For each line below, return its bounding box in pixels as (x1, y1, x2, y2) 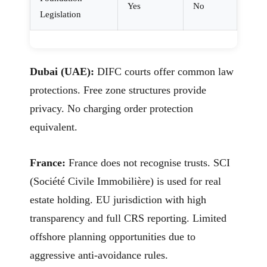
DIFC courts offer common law (94, 66, 234, 78)
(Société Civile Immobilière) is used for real (30, 175, 221, 188)
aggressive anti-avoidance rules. (30, 249, 168, 262)
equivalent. (30, 121, 77, 133)
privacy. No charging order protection (30, 103, 193, 115)
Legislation (40, 10, 81, 20)
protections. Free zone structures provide (30, 84, 206, 97)
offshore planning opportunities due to (30, 231, 195, 243)
